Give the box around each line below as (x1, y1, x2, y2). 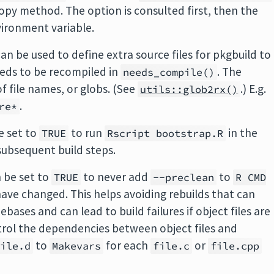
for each (103, 238, 151, 253)
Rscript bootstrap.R (107, 127, 224, 141)
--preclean (153, 171, 215, 185)
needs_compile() (123, 65, 215, 80)
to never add (81, 169, 151, 185)
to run (68, 125, 105, 141)
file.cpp (210, 239, 260, 253)
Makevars (52, 239, 102, 253)
